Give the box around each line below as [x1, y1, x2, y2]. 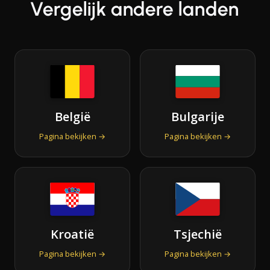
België [54, 108, 90, 125]
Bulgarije [171, 108, 224, 125]
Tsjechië [174, 225, 222, 242]
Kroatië [51, 225, 94, 242]
